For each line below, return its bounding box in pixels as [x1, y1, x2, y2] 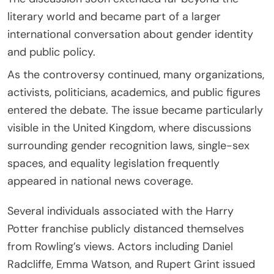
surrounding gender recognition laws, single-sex [7, 138, 250, 154]
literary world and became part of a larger [7, 9, 221, 24]
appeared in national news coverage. [7, 174, 193, 189]
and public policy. [7, 45, 95, 60]
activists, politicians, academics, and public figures [7, 85, 261, 100]
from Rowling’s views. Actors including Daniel [7, 239, 233, 254]
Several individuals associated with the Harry [7, 204, 234, 219]
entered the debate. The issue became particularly [7, 103, 263, 118]
